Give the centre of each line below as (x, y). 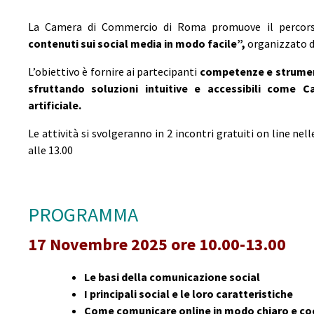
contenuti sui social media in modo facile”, (137, 43)
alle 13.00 (50, 150)
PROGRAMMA (83, 214)
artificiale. (55, 105)
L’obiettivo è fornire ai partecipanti (114, 71)
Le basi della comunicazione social (172, 277)
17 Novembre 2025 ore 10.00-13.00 (157, 244)
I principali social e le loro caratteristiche (189, 293)
